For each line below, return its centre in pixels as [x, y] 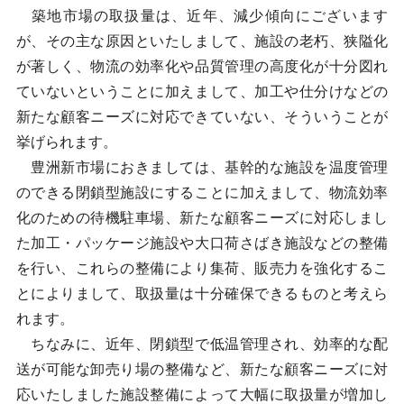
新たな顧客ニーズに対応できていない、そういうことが [202, 117]
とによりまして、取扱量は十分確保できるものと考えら [202, 294]
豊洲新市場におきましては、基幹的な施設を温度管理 [202, 167]
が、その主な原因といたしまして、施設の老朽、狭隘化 [202, 41]
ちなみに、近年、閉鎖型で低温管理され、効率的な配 [202, 344]
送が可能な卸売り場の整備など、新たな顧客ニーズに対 [202, 369]
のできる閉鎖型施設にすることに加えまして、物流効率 [202, 193]
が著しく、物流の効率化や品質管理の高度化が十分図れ [202, 66]
